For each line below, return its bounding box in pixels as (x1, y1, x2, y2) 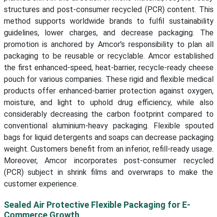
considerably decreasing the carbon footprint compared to (3, 109, 214, 119)
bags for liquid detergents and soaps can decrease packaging (3, 133, 214, 142)
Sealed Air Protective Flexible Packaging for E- (3, 200, 190, 210)
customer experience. (3, 179, 78, 189)
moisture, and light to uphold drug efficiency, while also (3, 98, 214, 108)
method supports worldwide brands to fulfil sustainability (3, 16, 214, 26)
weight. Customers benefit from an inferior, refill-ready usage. (3, 144, 214, 154)
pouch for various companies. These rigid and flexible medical (3, 75, 214, 84)
